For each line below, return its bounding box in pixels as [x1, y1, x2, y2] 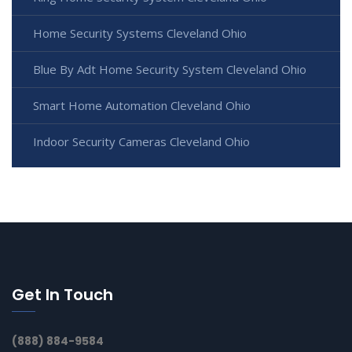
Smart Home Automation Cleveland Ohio [33, 97, 251, 114]
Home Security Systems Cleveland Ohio [33, 25, 247, 42]
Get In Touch [12, 284, 113, 306]
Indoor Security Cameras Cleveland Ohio [33, 134, 250, 150]
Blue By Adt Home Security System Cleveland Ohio [33, 61, 306, 78]
